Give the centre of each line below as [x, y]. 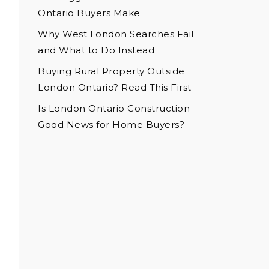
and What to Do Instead [96, 50]
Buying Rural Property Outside [111, 71]
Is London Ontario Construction [114, 109]
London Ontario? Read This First [115, 88]
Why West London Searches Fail [116, 34]
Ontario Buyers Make [89, 13]
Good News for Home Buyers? [111, 125]
